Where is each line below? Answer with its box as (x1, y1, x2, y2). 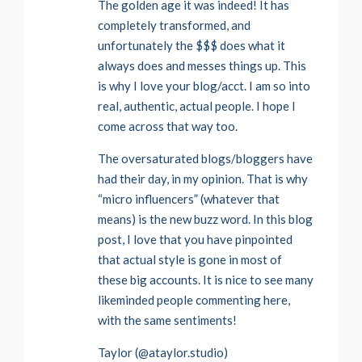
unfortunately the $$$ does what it (98, 38, 285, 53)
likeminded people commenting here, (98, 293, 290, 308)
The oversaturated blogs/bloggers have (98, 151, 313, 166)
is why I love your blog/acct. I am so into (98, 78, 310, 94)
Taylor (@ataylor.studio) (98, 345, 228, 360)
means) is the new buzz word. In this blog (98, 212, 313, 227)
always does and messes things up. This (98, 58, 306, 74)
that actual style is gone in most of (98, 252, 282, 267)
